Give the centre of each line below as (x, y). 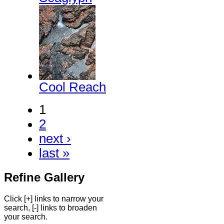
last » (54, 153)
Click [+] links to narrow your (54, 199)
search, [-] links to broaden (50, 208)
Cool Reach (72, 87)
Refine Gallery (44, 177)
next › (55, 139)
